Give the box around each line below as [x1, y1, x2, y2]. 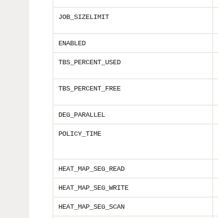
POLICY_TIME [58, 130, 101, 138]
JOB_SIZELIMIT [58, 13, 109, 21]
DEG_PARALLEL [58, 111, 105, 119]
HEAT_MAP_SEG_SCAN [58, 203, 125, 211]
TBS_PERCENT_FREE [58, 85, 121, 92]
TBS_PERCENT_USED [58, 58, 121, 66]
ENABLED [58, 39, 86, 47]
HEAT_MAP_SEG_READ [58, 165, 125, 173]
